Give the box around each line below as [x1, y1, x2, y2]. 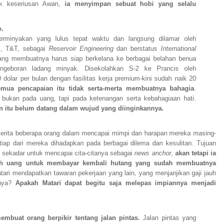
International [161, 45, 197, 52]
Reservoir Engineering [48, 45, 113, 52]
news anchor [132, 150, 171, 157]
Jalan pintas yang [140, 215, 197, 222]
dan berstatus [113, 45, 161, 52]
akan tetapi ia [175, 150, 217, 157]
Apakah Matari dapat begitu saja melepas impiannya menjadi [15, 180, 216, 187]
